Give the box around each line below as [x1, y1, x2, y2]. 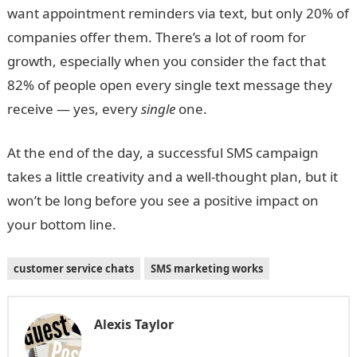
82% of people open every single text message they [6, 76, 332, 94]
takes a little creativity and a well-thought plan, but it [6, 167, 338, 186]
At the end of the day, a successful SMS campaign [6, 143, 319, 162]
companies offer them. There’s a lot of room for [6, 28, 306, 46]
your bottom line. [6, 215, 116, 233]
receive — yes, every [6, 100, 141, 118]
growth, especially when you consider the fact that [6, 52, 326, 70]
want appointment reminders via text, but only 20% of [6, 4, 349, 22]
